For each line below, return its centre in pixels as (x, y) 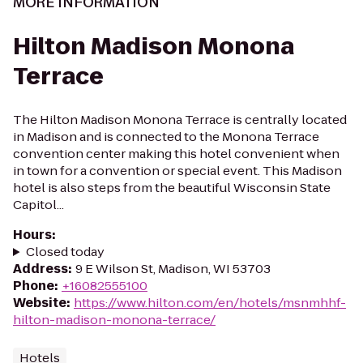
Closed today (65, 252)
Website (40, 303)
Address (41, 269)
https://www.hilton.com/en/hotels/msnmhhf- (210, 303)
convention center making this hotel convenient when (176, 154)
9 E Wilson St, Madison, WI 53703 (173, 269)
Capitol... (38, 205)
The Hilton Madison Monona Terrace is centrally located (180, 120)
